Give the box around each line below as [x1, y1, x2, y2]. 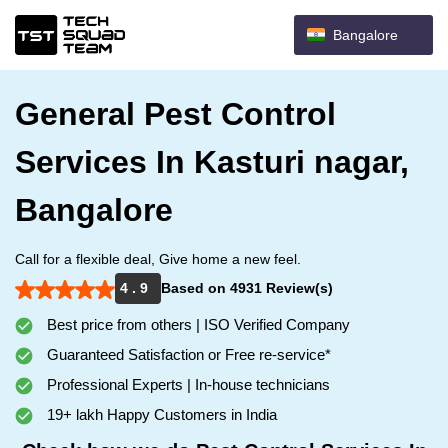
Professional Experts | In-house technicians [43, 376, 330, 393]
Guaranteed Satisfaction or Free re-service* [43, 346, 331, 363]
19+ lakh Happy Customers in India [43, 406, 277, 423]
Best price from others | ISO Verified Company [43, 316, 350, 333]
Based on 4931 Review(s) [161, 280, 333, 296]
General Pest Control [15, 96, 336, 132]
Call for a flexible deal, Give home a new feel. [15, 251, 301, 267]
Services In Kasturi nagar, [15, 144, 409, 180]
